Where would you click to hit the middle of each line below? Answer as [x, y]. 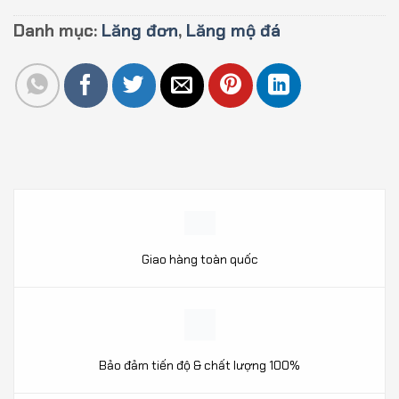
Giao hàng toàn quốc [199, 260]
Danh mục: [57, 31]
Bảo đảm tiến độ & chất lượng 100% [199, 365]
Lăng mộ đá [233, 31]
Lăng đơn [140, 31]
